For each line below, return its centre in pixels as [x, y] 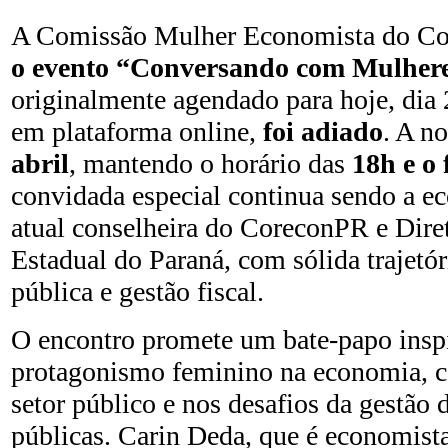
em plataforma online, [133, 131]
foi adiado [319, 131]
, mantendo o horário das [210, 163]
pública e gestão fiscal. [137, 291]
